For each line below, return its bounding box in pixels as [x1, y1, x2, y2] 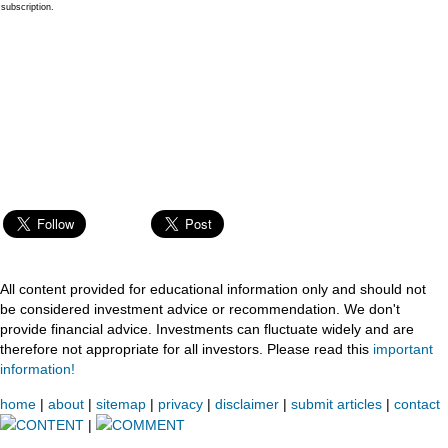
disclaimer [215, 395, 279, 412]
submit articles [291, 395, 382, 412]
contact [394, 395, 440, 412]
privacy [158, 395, 203, 412]
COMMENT [112, 416, 185, 433]
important [373, 341, 433, 358]
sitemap [96, 395, 146, 412]
